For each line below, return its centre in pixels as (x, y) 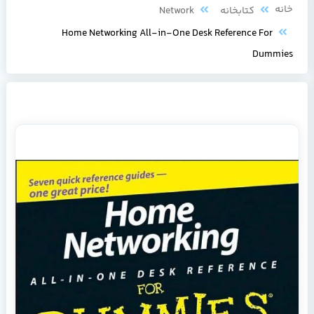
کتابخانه (240, 12)
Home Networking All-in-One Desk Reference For (170, 34)
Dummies (276, 55)
